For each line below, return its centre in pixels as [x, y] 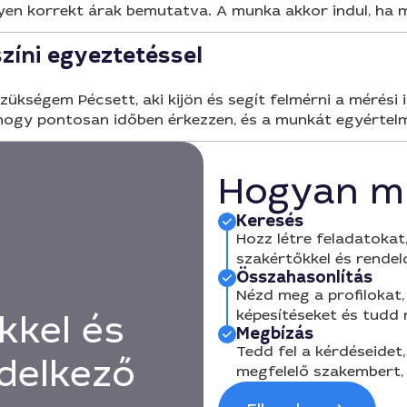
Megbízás [275, 333]
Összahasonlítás [304, 277]
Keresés [270, 221]
